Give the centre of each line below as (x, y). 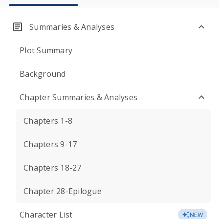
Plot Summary (46, 50)
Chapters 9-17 (50, 144)
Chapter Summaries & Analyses (78, 97)
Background (43, 74)
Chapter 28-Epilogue (63, 191)
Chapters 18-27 (53, 168)
